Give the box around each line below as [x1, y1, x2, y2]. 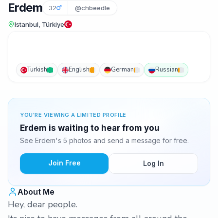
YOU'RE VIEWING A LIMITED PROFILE [20, 111, 127, 118]
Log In [143, 159, 164, 167]
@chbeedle [75, 4, 110, 12]
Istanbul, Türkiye [15, 20, 64, 28]
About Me [18, 187, 54, 197]
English [69, 65, 90, 74]
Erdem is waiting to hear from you [20, 123, 160, 133]
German [111, 65, 134, 74]
